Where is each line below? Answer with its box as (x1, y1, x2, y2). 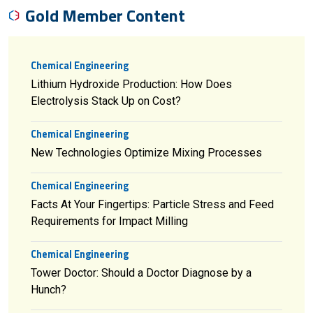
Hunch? (31, 282, 66, 296)
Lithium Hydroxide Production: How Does (31, 77, 232, 91)
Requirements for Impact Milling (31, 214, 188, 228)
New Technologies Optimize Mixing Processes (31, 145, 262, 159)
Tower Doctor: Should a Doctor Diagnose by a (31, 265, 252, 279)
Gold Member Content (25, 2, 185, 28)
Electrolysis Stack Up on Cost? (31, 94, 181, 108)
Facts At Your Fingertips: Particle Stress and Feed (31, 197, 274, 211)
